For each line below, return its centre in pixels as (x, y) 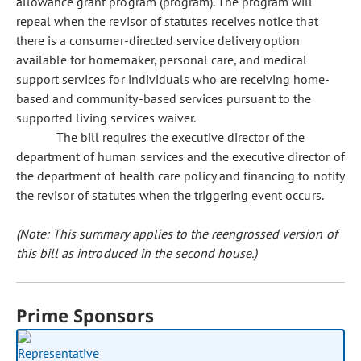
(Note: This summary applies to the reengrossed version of (177, 234)
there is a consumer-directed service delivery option (158, 40)
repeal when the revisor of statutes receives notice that (167, 21)
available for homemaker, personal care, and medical (162, 60)
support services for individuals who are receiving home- (173, 79)
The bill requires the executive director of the (181, 137)
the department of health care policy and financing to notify (180, 176)
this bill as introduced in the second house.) (137, 253)
